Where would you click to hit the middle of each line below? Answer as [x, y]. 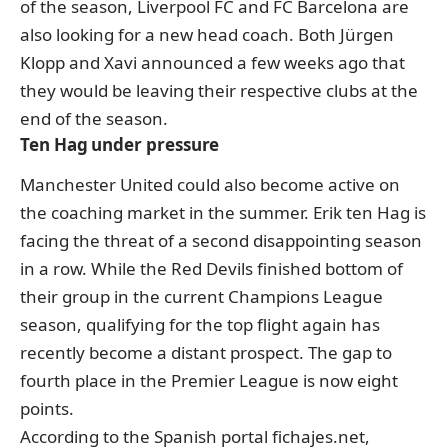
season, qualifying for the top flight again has [200, 325]
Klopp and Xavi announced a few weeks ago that [212, 62]
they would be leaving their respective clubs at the [219, 90]
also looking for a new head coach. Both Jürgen [207, 34]
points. [47, 409]
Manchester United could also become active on [210, 185]
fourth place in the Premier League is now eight [209, 381]
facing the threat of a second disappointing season [221, 241]
